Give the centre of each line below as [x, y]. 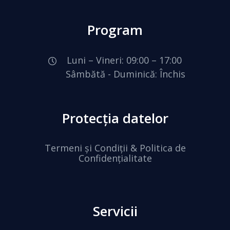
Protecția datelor [115, 118]
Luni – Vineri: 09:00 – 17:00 [124, 60]
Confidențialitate [115, 158]
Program [115, 30]
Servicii [115, 211]
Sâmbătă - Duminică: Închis [115, 74]
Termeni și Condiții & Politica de [115, 148]
